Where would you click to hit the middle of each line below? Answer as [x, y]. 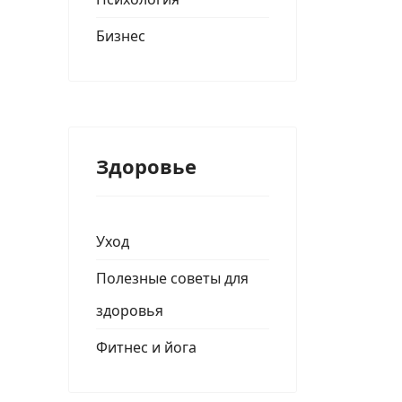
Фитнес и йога [146, 347]
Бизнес [121, 36]
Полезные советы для [172, 278]
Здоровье [146, 166]
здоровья [130, 310]
